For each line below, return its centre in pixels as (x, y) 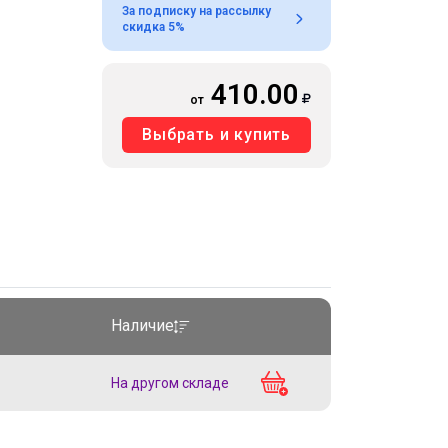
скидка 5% (154, 26)
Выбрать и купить (216, 134)
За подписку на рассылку (197, 10)
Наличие (142, 326)
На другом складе (170, 383)
